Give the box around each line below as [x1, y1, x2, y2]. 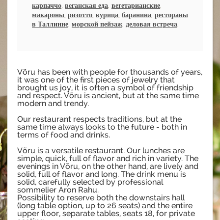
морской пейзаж [72, 20, 122, 28]
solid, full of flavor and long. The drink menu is [17, 169, 186, 179]
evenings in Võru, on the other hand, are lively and [17, 162, 198, 171]
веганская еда [65, 1, 108, 10]
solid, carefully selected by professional [17, 177, 163, 187]
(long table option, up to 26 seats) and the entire [17, 201, 192, 211]
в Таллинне [32, 20, 68, 28]
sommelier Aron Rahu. [17, 185, 99, 195]
